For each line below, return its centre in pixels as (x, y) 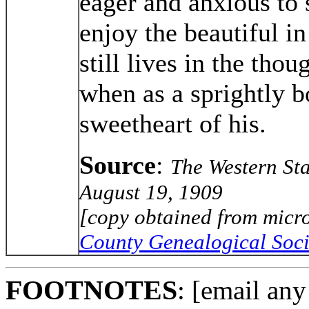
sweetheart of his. (173, 123)
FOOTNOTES (91, 290)
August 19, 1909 (151, 192)
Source (118, 165)
